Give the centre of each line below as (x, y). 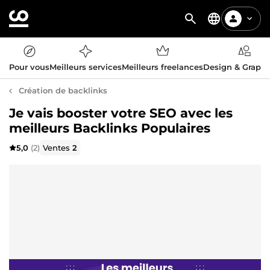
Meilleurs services (86, 67)
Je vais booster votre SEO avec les (121, 113)
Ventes (58, 147)
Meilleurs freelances (162, 67)
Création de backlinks (63, 90)
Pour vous (29, 67)
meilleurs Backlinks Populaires (110, 128)
